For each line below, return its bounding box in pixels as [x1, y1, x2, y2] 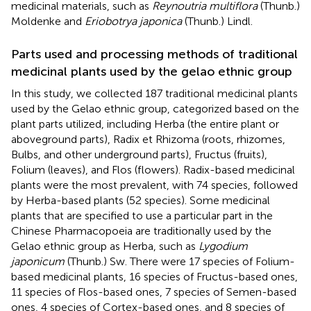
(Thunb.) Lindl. [182, 14, 253, 28]
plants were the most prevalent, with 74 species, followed [11, 178, 298, 192]
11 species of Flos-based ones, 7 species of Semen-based [11, 285, 296, 299]
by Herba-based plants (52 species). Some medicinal [11, 193, 270, 207]
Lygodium [199, 239, 248, 253]
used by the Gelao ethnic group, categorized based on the [11, 101, 299, 115]
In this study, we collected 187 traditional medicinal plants [11, 86, 298, 100]
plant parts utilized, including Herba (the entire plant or [11, 117, 279, 131]
